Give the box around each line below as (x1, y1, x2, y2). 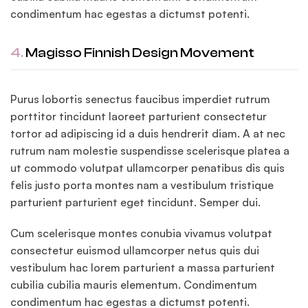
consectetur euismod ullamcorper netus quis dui (10, 243, 259, 258)
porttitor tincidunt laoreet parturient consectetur (10, 109, 267, 124)
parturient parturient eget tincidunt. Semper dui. (10, 195, 261, 210)
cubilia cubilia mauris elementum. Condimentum (10, 278, 257, 292)
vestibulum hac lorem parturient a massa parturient (10, 261, 275, 275)
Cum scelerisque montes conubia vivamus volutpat (10, 226, 272, 241)
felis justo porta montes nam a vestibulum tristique (10, 178, 274, 192)
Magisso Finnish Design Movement (23, 45, 254, 61)
